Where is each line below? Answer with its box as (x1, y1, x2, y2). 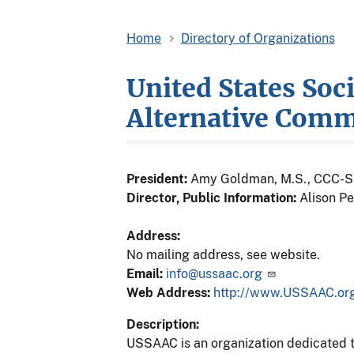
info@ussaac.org (166, 265, 262, 281)
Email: (126, 265, 166, 281)
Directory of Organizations (180, 30, 335, 46)
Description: (126, 316, 199, 332)
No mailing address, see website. (126, 247, 320, 262)
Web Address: (126, 284, 213, 300)
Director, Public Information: (126, 190, 296, 205)
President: (126, 171, 187, 186)
